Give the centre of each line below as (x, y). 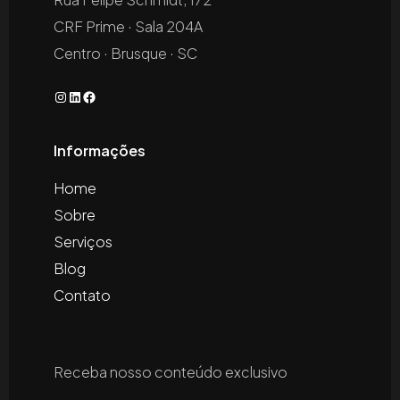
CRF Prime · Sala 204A (128, 26)
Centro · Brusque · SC (125, 53)
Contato (82, 295)
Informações (100, 150)
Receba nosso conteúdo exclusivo (171, 371)
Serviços (83, 241)
